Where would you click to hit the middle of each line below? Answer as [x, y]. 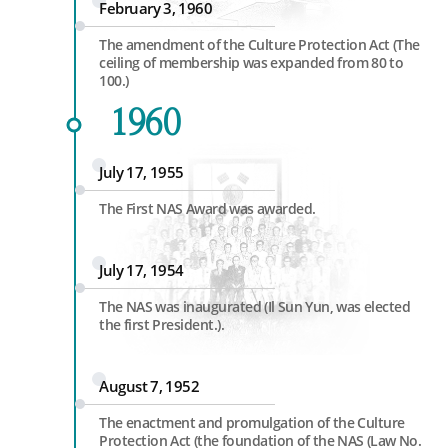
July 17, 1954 [141, 270]
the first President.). [161, 324]
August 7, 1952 [149, 386]
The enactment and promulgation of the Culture [252, 422]
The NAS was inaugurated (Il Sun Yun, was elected [254, 306]
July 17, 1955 [141, 172]
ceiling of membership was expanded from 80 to [251, 62]
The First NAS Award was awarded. [207, 208]
